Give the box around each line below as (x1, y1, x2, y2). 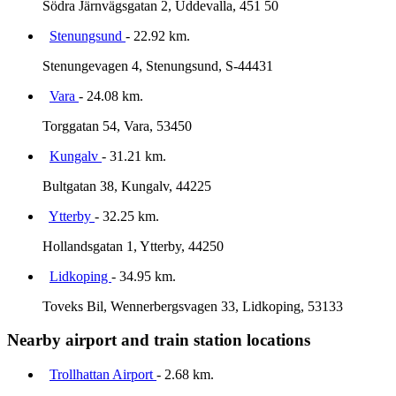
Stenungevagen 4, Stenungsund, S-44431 (42, 57, 273, 73)
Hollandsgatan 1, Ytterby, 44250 (42, 238, 224, 254)
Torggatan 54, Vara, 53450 (42, 118, 192, 133)
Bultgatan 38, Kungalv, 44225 (42, 178, 211, 194)
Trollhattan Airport (49, 367, 156, 383)
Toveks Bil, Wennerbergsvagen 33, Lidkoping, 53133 (42, 298, 343, 314)
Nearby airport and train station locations (7, 331, 310, 350)
